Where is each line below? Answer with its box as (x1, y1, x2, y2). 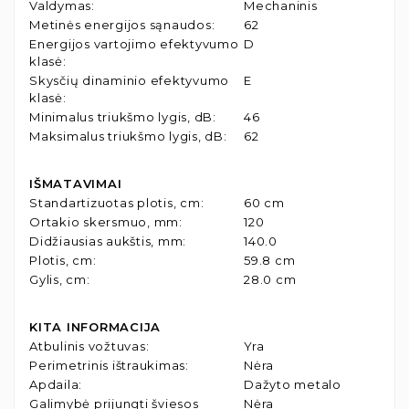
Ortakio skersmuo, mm (29, 214, 179, 229)
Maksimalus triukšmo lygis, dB (29, 128, 224, 143)
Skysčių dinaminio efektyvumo (29, 72, 229, 88)
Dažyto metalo (244, 376, 341, 392)
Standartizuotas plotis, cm (29, 194, 201, 210)
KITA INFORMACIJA (29, 319, 161, 334)
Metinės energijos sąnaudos (29, 16, 212, 32)
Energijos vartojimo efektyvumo (29, 36, 239, 51)
